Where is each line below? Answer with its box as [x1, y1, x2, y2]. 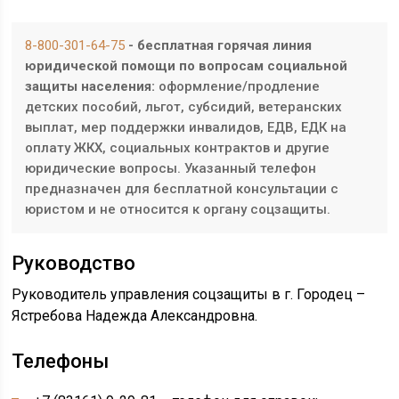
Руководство [12, 252, 136, 274]
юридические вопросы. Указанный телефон [25, 160, 317, 176]
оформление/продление [155, 78, 321, 94]
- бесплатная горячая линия [125, 37, 313, 53]
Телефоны [12, 350, 110, 372]
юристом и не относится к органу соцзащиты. [25, 201, 331, 217]
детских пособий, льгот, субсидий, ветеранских [25, 99, 343, 115]
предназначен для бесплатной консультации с [25, 181, 339, 197]
